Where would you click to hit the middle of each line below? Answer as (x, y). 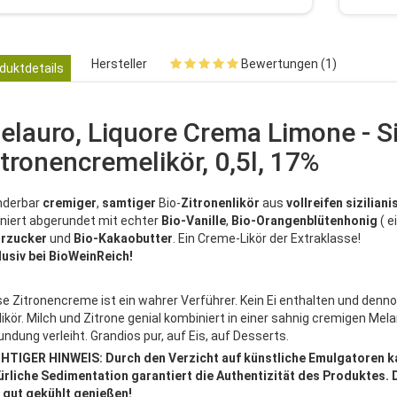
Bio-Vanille (194, 221)
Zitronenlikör (220, 203)
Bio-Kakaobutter (123, 238)
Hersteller (119, 64)
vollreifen (315, 203)
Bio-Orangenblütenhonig (304, 221)
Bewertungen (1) (288, 64)
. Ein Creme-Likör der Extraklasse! (267, 238)
